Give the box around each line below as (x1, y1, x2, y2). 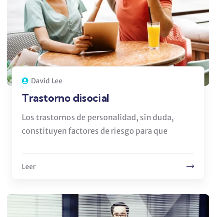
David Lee (31, 77, 62, 86)
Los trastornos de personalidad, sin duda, (22, 112, 174, 123)
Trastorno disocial (22, 91, 109, 105)
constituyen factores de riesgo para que (22, 126, 168, 136)
